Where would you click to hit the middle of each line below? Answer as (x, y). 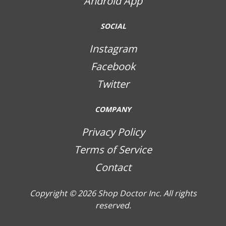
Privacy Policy (113, 132)
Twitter (113, 84)
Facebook (113, 67)
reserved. (113, 206)
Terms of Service (113, 150)
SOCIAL (113, 26)
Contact (113, 167)
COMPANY (113, 109)
